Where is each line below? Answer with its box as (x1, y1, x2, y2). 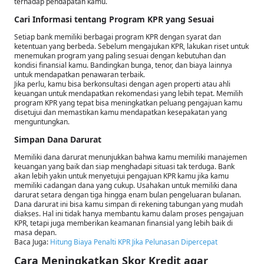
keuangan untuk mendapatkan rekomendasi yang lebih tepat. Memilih (14, 88, 243, 98)
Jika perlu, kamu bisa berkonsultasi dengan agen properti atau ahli (14, 78, 230, 89)
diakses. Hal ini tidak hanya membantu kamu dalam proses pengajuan (14, 208, 243, 219)
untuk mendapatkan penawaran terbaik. (14, 69, 145, 80)
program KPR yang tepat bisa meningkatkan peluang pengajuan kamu (14, 97, 242, 108)
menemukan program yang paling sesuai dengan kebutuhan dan (14, 50, 226, 61)
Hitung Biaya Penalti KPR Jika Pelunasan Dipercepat (50, 236, 217, 247)
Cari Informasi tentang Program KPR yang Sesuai (14, 13, 214, 25)
